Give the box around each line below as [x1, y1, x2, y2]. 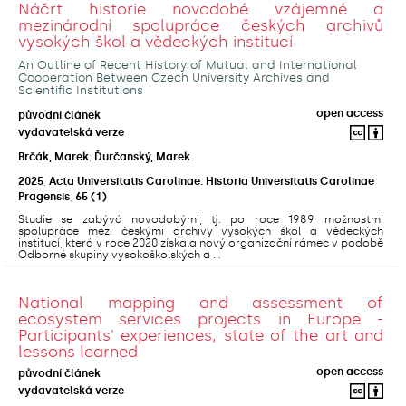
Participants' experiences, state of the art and [18, 325, 383, 344]
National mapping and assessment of [18, 293, 383, 312]
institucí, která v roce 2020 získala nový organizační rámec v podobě [18, 236, 383, 249]
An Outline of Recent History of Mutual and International [18, 57, 357, 72]
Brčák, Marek [18, 150, 89, 163]
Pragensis [18, 189, 70, 203]
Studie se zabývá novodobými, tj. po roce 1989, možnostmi [18, 212, 383, 226]
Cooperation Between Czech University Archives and [18, 70, 330, 84]
